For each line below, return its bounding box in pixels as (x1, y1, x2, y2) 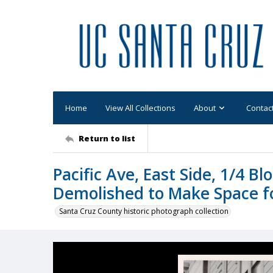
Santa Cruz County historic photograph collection (59, 206, 229, 216)
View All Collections (105, 102, 175, 113)
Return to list (79, 132, 135, 144)
